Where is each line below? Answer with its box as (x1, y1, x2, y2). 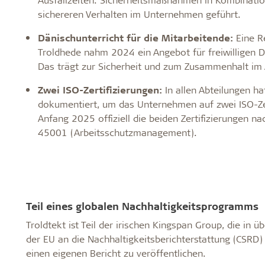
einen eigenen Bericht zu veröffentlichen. (25, 247, 206, 259)
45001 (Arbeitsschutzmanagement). (37, 126, 197, 138)
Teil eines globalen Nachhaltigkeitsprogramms (25, 199, 258, 212)
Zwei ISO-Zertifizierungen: (37, 83, 165, 96)
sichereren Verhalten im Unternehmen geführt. (37, 8, 241, 20)
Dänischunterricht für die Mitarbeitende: (37, 31, 233, 44)
